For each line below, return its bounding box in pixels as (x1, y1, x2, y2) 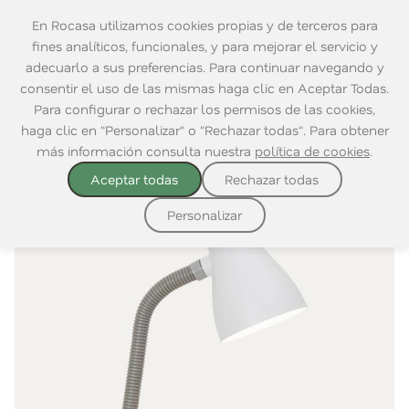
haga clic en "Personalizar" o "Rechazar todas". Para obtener (20, 121, 389, 139)
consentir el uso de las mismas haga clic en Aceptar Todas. (20, 79, 389, 97)
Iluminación (125, 87, 197, 104)
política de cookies (255, 142, 370, 160)
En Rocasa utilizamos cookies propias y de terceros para (31, 16, 378, 34)
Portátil (200, 87, 243, 104)
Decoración (54, 87, 122, 104)
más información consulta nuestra (37, 142, 255, 160)
